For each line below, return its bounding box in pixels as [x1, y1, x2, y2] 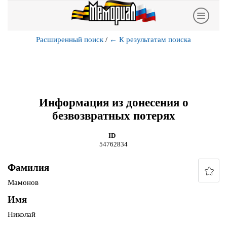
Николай [8, 210, 35, 219]
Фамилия [8, 162, 49, 173]
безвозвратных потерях [52, 109, 175, 122]
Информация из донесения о [39, 96, 188, 109]
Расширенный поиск [36, 35, 103, 44]
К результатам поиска [119, 35, 191, 44]
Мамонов [8, 178, 39, 187]
